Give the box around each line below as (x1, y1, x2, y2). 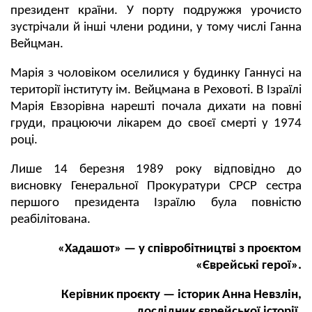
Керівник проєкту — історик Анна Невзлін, (61, 288, 302, 302)
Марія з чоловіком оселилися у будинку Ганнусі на (10, 67, 302, 81)
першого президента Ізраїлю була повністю (10, 196, 302, 210)
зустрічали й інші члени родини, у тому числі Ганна (10, 21, 302, 35)
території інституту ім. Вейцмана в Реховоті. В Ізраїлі (10, 84, 302, 97)
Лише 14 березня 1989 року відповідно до (10, 163, 302, 177)
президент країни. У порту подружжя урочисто (10, 4, 302, 18)
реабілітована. (10, 213, 91, 227)
